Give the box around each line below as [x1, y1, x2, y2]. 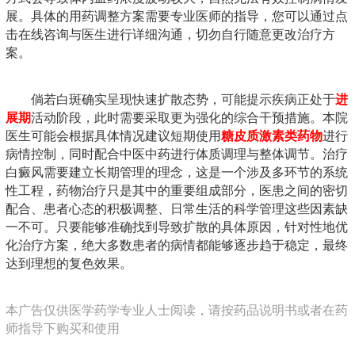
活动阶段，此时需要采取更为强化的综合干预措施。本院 [31, 110, 348, 124]
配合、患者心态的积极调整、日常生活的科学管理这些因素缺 [6, 201, 348, 216]
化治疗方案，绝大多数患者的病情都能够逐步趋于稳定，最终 [6, 238, 348, 252]
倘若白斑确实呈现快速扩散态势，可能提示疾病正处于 [31, 92, 335, 106]
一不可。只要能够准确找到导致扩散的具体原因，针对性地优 [6, 219, 348, 234]
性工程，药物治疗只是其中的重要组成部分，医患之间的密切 [6, 183, 348, 197]
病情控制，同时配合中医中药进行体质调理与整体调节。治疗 [6, 147, 348, 161]
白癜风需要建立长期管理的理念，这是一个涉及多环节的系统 [6, 165, 348, 179]
